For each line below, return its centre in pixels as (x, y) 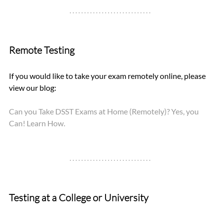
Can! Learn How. (37, 123)
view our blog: (33, 87)
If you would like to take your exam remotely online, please (108, 75)
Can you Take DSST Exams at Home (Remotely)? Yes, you (105, 111)
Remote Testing (42, 50)
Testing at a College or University (79, 197)
